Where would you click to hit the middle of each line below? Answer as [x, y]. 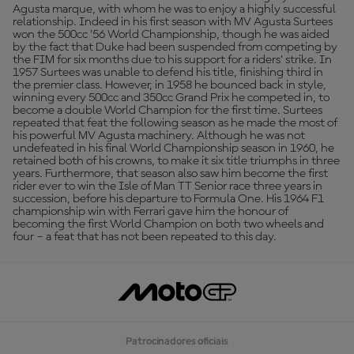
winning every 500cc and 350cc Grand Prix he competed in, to [171, 98]
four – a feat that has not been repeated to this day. [145, 237]
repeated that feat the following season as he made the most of [175, 123]
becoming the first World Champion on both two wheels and [168, 224]
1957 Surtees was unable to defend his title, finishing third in [168, 73]
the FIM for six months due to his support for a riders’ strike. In [172, 60]
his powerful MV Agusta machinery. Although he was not [159, 136]
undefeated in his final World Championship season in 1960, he [173, 149]
